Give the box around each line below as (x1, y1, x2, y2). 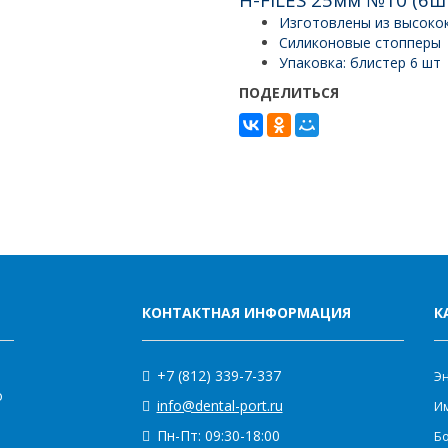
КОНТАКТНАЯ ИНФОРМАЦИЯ (141, 303, 351, 322)
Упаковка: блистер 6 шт (279, 53, 441, 72)
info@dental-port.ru (156, 396, 283, 415)
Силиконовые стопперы (279, 33, 441, 52)
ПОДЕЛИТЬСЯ (239, 83, 339, 102)
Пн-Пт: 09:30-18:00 (156, 426, 280, 445)
